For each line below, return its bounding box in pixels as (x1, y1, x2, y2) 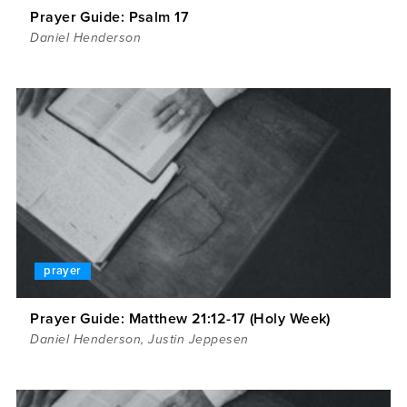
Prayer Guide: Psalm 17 (30, 8, 190, 27)
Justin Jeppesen (148, 332, 249, 348)
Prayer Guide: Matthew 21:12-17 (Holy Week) (30, 310, 331, 329)
